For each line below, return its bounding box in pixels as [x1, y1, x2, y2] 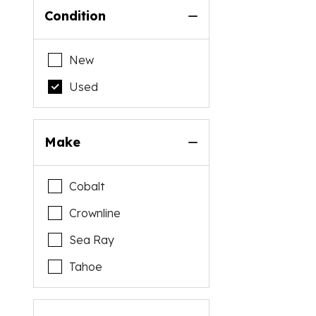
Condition [44, 8, 107, 24]
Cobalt [69, 179, 105, 193]
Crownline [69, 206, 121, 220]
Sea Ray [69, 233, 115, 247]
